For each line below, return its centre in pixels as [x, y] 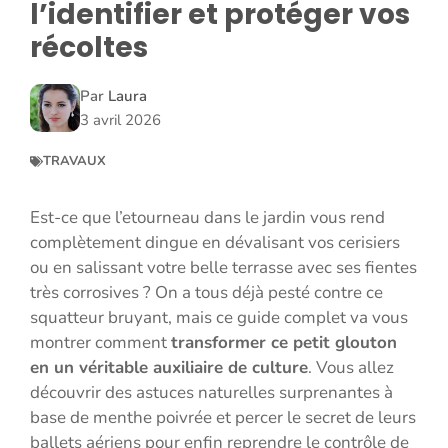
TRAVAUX [74, 161]
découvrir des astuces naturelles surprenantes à [211, 393]
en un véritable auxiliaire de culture [169, 368]
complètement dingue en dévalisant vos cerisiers [215, 243]
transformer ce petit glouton [284, 343]
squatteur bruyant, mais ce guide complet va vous [219, 318]
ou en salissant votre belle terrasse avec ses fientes [223, 268]
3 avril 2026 [120, 120]
